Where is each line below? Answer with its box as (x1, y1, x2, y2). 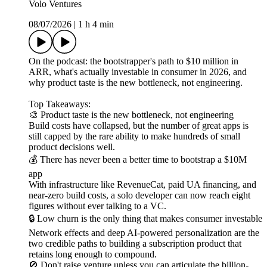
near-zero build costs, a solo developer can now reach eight (29, 190, 250, 201)
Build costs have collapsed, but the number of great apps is (29, 120, 249, 131)
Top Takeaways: (29, 99, 91, 110)
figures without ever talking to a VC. (29, 201, 166, 212)
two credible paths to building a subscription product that (29, 238, 241, 249)
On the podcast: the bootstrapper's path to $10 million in (29, 56, 238, 67)
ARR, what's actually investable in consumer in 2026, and (29, 67, 247, 77)
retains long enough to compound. (29, 249, 157, 260)
